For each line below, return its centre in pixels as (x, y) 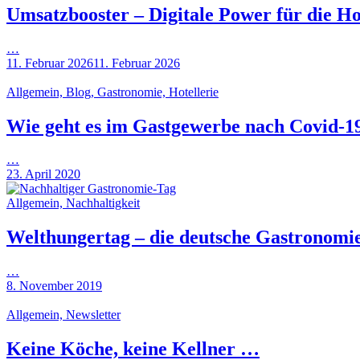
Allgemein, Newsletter (63, 315)
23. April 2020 (43, 174)
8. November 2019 (54, 286)
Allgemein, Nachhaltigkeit (73, 203)
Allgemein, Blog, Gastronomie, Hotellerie (112, 92)
